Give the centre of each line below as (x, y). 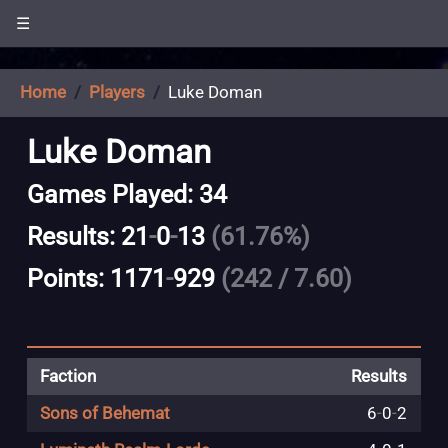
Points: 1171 (96, 279)
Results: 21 (87, 236)
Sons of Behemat (104, 414)
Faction (67, 377)
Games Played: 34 (126, 194)
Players (117, 93)
